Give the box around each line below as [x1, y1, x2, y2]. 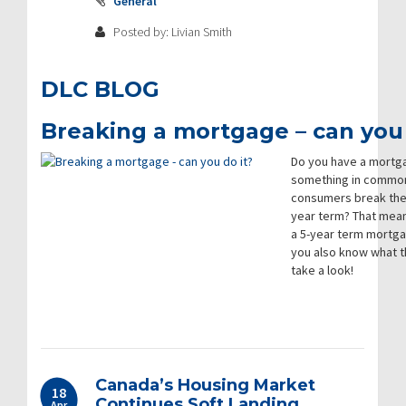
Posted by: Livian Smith [111, 23, 232, 40]
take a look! [291, 261, 353, 278]
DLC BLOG [41, 75, 159, 102]
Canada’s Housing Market [95, 374, 315, 395]
